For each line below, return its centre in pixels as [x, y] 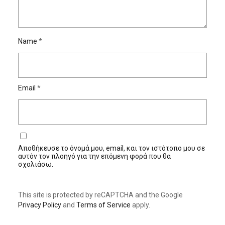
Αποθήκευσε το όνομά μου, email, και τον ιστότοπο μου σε [111, 148]
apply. [140, 205]
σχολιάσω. [35, 164]
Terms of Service [103, 205]
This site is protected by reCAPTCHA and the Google [100, 195]
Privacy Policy [39, 205]
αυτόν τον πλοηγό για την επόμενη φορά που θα [94, 156]
